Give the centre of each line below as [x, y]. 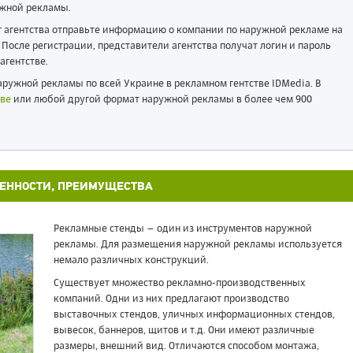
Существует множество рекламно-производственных [179, 283]
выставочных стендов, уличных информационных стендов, [194, 315]
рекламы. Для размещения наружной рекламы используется [197, 245]
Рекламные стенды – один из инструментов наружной [182, 229]
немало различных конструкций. [131, 260]
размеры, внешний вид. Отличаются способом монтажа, [186, 346]
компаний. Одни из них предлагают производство [171, 299]
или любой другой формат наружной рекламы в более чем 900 [161, 100]
